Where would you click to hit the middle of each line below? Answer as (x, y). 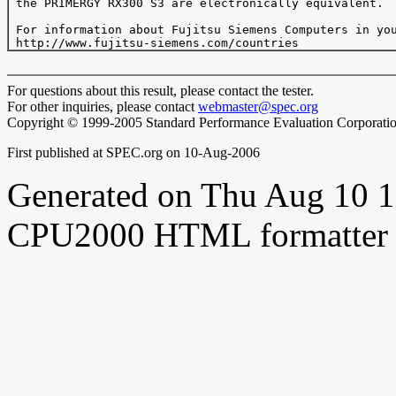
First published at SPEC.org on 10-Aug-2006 (133, 152)
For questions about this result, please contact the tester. (160, 91)
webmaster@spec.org (258, 107)
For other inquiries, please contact (103, 107)
